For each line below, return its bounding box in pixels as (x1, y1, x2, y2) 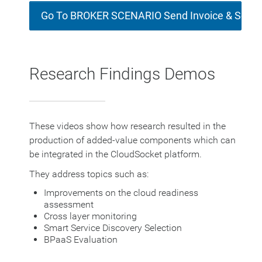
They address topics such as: (29, 168, 149, 180)
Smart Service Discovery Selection (44, 222, 182, 234)
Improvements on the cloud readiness (44, 187, 198, 199)
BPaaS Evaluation (44, 234, 118, 246)
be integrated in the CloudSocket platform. (29, 149, 204, 160)
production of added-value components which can (29, 135, 236, 146)
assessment (44, 199, 94, 211)
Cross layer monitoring (44, 211, 137, 222)
